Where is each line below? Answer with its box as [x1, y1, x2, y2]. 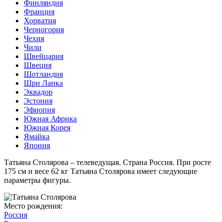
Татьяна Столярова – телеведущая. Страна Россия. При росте [4, 158, 211, 166]
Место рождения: [4, 201, 62, 210]
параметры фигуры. [4, 175, 71, 184]
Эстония [24, 96, 53, 105]
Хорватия [24, 16, 56, 25]
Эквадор [24, 87, 53, 96]
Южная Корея [24, 123, 70, 132]
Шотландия [24, 69, 63, 78]
